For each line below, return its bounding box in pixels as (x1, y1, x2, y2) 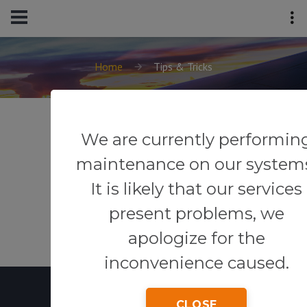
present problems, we (108, 203, 284, 223)
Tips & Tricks (153, 60, 212, 73)
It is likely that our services (90, 178, 303, 199)
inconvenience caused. (103, 252, 289, 273)
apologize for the (127, 228, 265, 248)
